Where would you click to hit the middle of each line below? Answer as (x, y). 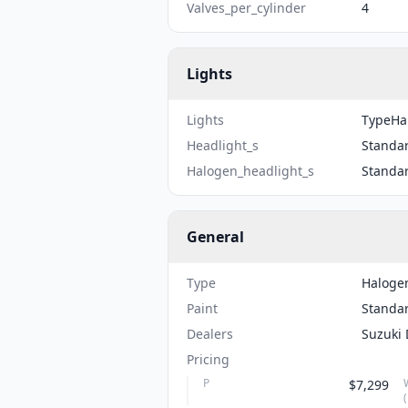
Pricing (208, 359)
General (215, 237)
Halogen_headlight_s (250, 171)
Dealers (210, 334)
